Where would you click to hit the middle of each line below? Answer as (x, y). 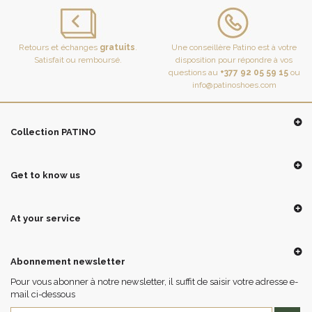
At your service (46, 218)
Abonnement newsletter (68, 261)
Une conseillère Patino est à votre (234, 47)
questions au (194, 72)
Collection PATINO (53, 132)
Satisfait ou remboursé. (78, 60)
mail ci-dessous (43, 294)
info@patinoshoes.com (234, 85)
